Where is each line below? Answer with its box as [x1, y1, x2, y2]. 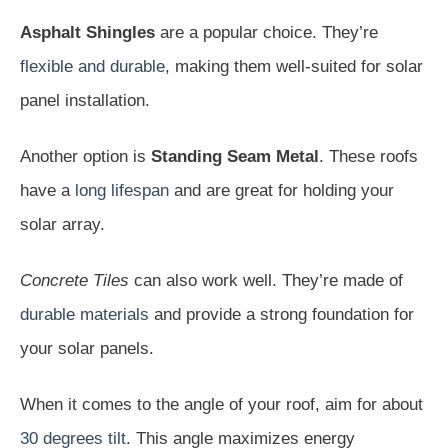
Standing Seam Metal [151, 146, 319, 166]
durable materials [20, 304, 149, 324]
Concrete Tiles [20, 270, 129, 290]
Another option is [20, 146, 151, 166]
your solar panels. [20, 338, 154, 358]
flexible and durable [20, 56, 165, 76]
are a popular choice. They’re [155, 22, 378, 42]
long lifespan [75, 180, 169, 200]
